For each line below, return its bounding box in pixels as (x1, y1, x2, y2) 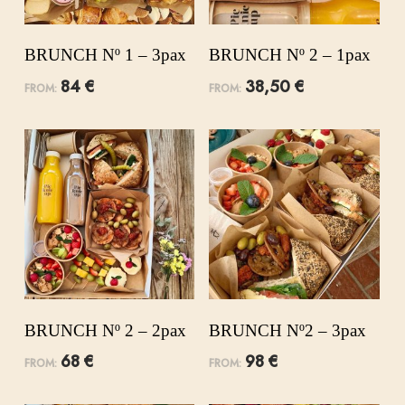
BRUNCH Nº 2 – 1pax (209, 45, 372, 65)
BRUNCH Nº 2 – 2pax (24, 320, 186, 340)
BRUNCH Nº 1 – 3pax (24, 45, 186, 65)
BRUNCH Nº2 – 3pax (209, 320, 367, 340)
